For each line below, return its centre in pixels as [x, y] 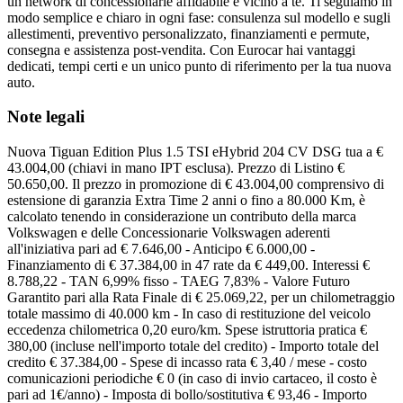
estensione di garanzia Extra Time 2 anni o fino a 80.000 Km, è [186, 200]
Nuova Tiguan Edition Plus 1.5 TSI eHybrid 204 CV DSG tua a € [195, 152]
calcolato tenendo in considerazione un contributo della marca [182, 216]
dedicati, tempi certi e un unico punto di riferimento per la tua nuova [199, 66]
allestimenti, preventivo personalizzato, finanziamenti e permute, [188, 33]
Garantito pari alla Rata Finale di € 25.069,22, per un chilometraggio [201, 297]
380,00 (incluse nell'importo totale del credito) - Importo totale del [193, 346]
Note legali [46, 117]
